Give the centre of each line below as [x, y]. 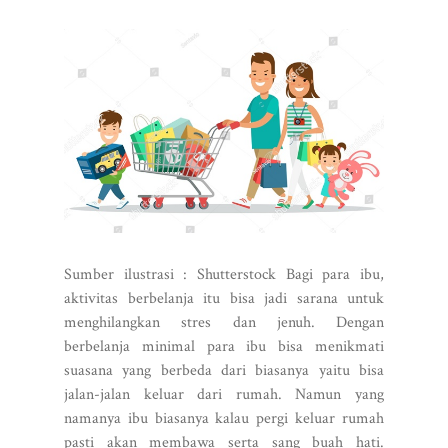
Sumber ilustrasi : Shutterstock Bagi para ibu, [224, 274]
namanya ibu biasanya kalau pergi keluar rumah [224, 418]
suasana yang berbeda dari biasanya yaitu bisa [224, 370]
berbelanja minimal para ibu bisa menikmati [224, 346]
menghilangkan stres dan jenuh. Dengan [224, 322]
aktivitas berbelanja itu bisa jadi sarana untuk [224, 298]
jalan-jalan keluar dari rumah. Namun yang [224, 394]
